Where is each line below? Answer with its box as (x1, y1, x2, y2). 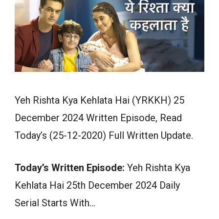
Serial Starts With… (15, 197, 95, 209)
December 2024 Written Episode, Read (15, 112, 182, 124)
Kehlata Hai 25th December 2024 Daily (15, 179, 180, 192)
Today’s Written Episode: (15, 162, 125, 174)
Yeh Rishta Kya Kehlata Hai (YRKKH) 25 (15, 94, 184, 107)
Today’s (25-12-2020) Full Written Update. (15, 130, 193, 142)
